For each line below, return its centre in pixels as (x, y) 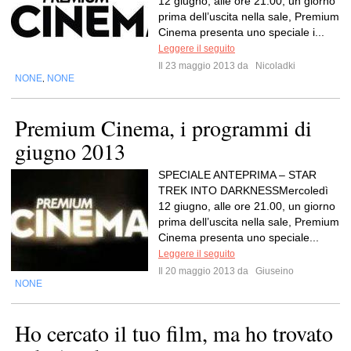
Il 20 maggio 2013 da (206, 271)
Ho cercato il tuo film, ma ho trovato (174, 333)
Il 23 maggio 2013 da (206, 66)
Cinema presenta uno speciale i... (241, 32)
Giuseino (273, 271)
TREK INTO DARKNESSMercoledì (243, 190)
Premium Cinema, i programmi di (163, 128)
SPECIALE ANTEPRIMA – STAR (237, 175)
